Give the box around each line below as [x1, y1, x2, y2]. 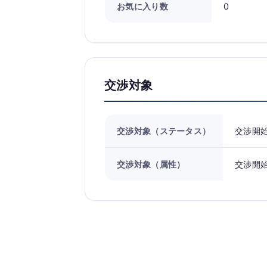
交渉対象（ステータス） [117, 126, 211, 136]
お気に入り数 [117, 1, 168, 11]
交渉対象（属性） [117, 159, 185, 169]
